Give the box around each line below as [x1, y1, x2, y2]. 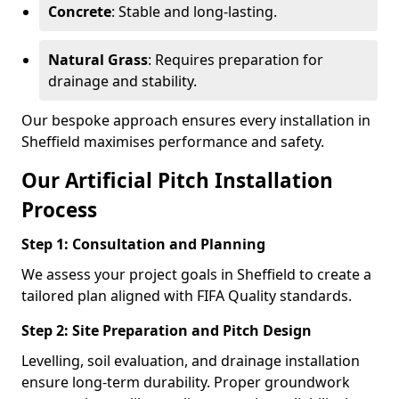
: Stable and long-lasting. [111, 2, 277, 21]
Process [21, 196, 97, 224]
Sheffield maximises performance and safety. [21, 132, 324, 151]
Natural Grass [48, 50, 148, 69]
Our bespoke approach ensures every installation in [21, 110, 370, 130]
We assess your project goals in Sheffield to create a [21, 265, 371, 284]
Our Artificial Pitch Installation [21, 167, 333, 194]
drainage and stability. [48, 71, 197, 91]
